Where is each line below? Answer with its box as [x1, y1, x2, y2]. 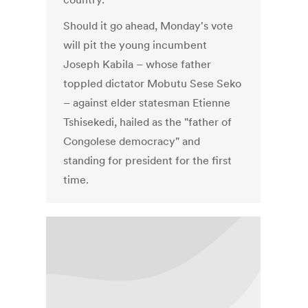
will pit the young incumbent [63, 38, 208, 52]
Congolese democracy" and [63, 134, 201, 148]
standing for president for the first [63, 153, 232, 168]
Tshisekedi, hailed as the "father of [63, 115, 232, 129]
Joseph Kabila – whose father [63, 57, 212, 71]
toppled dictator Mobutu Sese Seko [63, 76, 242, 91]
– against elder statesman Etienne [63, 96, 231, 110]
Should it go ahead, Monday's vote [63, 19, 234, 33]
